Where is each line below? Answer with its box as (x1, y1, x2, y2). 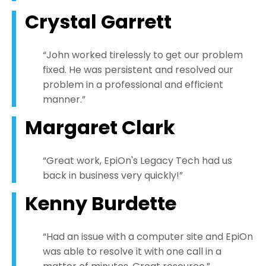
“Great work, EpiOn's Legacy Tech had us (43, 154, 232, 168)
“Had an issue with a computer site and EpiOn (43, 230, 253, 244)
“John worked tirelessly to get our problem (43, 48, 243, 62)
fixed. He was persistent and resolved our (43, 63, 233, 77)
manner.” (43, 93, 85, 107)
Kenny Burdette (25, 190, 176, 217)
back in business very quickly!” (43, 169, 183, 183)
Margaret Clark (25, 114, 175, 141)
